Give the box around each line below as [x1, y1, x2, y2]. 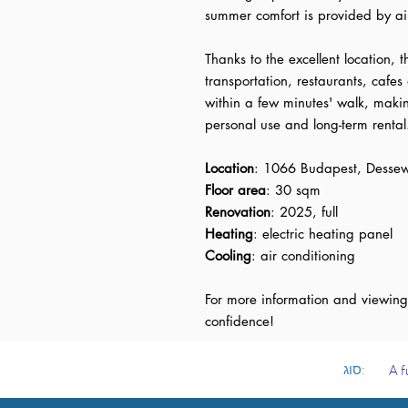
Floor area [205, 181, 266, 199]
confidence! [205, 312, 274, 330]
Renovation [205, 203, 270, 220]
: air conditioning [251, 247, 355, 264]
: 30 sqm [266, 181, 321, 199]
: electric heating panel [253, 225, 393, 242]
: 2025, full [270, 203, 338, 220]
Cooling [205, 247, 251, 264]
